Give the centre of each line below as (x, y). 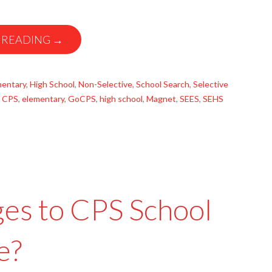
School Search (163, 84)
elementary (43, 99)
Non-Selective (105, 84)
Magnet (161, 99)
